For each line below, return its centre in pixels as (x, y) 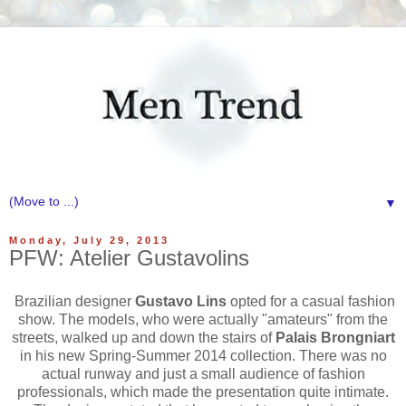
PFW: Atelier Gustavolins (129, 257)
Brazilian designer (73, 301)
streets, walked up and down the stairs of (143, 337)
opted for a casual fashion (311, 301)
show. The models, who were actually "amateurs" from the (203, 319)
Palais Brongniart (335, 337)
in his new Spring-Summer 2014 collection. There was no (203, 355)
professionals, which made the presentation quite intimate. (203, 391)
